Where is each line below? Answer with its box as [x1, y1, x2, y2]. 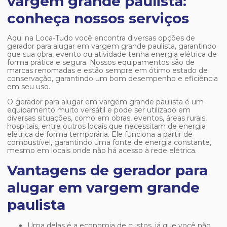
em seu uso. [7, 82, 50, 91]
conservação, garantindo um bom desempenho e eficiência [7, 74, 218, 83]
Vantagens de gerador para [7, 162, 208, 179]
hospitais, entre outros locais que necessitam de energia [7, 122, 206, 131]
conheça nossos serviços [7, 10, 189, 27]
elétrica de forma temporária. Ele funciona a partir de [7, 130, 193, 139]
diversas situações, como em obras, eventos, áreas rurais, [7, 113, 207, 123]
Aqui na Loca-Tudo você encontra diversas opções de [7, 33, 195, 43]
